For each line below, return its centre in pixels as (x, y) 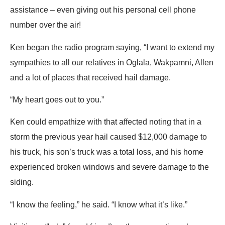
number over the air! (45, 25)
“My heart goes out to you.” (57, 100)
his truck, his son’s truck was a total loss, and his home (107, 152)
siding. (22, 182)
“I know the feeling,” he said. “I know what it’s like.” (99, 204)
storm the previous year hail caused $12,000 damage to (108, 137)
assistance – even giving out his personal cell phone (103, 10)
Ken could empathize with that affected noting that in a (106, 122)
